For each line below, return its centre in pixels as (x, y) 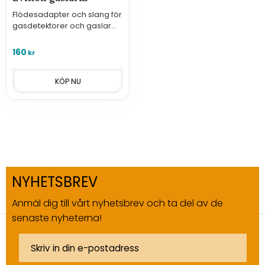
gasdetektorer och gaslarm (66, 25)
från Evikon (33, 37)
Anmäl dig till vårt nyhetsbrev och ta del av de (117, 203)
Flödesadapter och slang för (67, 14)
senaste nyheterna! (57, 218)
